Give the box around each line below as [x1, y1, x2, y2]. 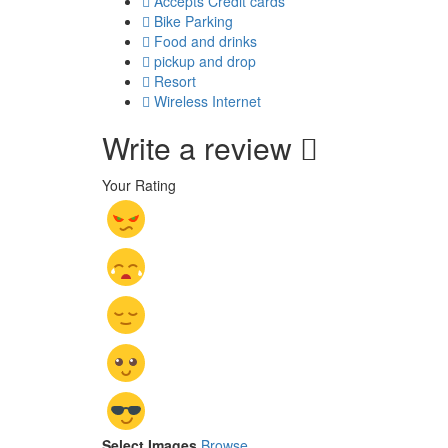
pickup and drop [154, 51, 256, 72]
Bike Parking [154, 11, 233, 32]
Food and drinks [154, 31, 257, 52]
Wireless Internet [154, 91, 261, 112]
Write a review [102, 126, 300, 170]
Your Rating [102, 175, 176, 196]
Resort [154, 71, 196, 92]
